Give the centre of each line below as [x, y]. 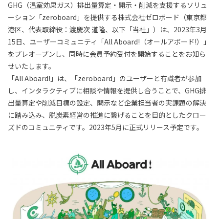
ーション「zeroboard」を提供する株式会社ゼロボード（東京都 [107, 17]
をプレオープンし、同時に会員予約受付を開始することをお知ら [107, 54]
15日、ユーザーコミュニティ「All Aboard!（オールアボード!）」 [109, 42]
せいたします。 [32, 66]
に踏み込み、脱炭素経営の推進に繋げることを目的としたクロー [107, 115]
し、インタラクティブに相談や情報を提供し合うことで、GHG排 [107, 90]
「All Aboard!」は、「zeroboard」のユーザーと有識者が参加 [105, 78]
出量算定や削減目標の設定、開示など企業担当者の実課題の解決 [107, 103]
